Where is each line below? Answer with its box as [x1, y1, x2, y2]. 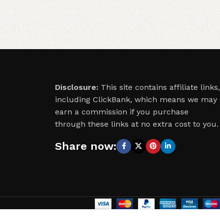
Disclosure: [55, 82, 98, 92]
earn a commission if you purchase [55, 107, 189, 117]
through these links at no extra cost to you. [55, 119, 219, 129]
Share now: [55, 140, 116, 153]
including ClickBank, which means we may [55, 95, 217, 105]
